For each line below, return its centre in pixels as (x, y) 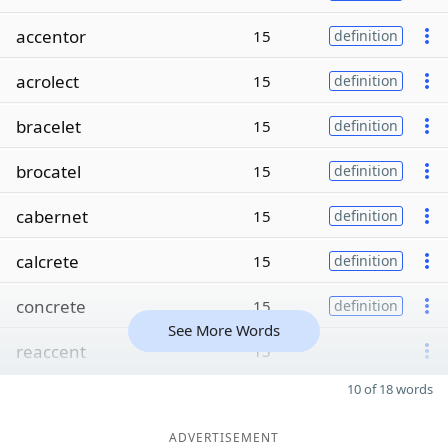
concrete (51, 306)
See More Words (224, 330)
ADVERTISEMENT (224, 437)
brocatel (48, 171)
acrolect (47, 81)
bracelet (48, 126)
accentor (51, 36)
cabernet (52, 216)
